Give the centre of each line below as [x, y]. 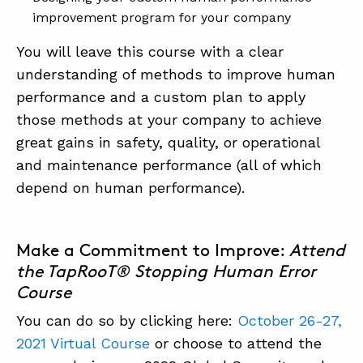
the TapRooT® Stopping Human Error [166, 271]
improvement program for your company [162, 17]
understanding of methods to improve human [176, 74]
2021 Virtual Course [83, 343]
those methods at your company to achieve [169, 119]
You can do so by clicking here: [127, 320]
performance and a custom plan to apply [161, 96]
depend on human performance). [130, 187]
